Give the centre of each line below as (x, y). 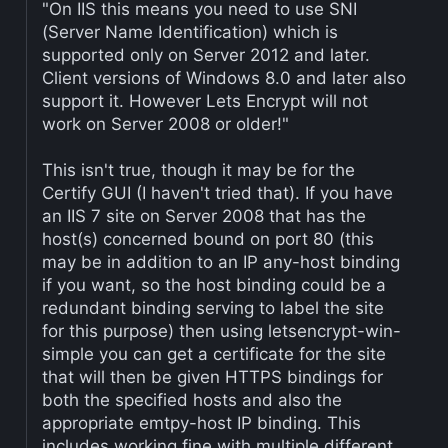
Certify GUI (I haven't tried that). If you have (217, 192)
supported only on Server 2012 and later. (205, 54)
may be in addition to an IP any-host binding (220, 261)
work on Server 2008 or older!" (165, 123)
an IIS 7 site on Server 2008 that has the (203, 215)
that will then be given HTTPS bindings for (212, 376)
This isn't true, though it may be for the (198, 169)
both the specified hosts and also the (191, 399)
